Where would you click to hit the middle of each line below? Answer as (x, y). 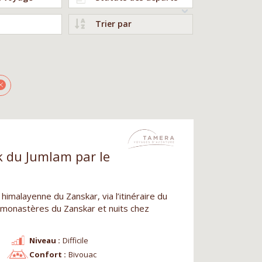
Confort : (48, 254)
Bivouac (82, 254)
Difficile (75, 240)
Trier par (113, 23)
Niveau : (45, 240)
